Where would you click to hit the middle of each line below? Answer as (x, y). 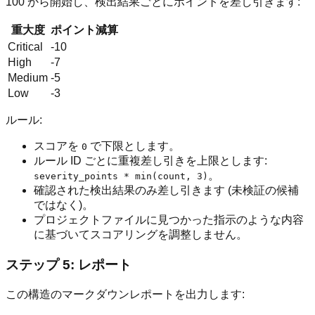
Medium (28, 78)
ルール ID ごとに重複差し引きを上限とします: (150, 161)
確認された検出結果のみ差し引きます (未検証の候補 (166, 191)
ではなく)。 (64, 205)
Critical (25, 47)
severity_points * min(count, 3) (121, 176)
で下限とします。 (134, 146)
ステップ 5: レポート (69, 265)
